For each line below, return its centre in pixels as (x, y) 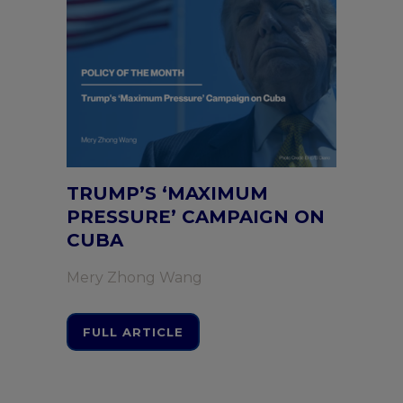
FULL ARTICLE (133, 332)
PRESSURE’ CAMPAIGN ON (196, 217)
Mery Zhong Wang (134, 278)
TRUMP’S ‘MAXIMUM (167, 193)
